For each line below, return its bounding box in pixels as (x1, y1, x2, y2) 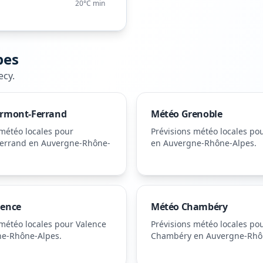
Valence (76, 218, 106, 230)
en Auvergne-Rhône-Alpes (151, 137, 254, 149)
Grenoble (181, 107, 222, 120)
